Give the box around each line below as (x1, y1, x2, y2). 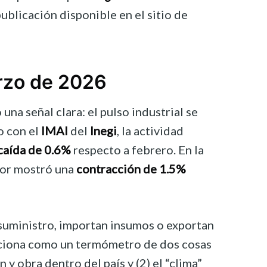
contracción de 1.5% (76, 162, 186, 176)
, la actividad (117, 123, 184, 138)
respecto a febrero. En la (71, 142, 204, 157)
